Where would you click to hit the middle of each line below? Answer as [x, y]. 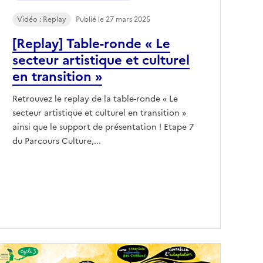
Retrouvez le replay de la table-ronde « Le [95, 99]
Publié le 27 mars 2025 [113, 19]
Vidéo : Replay [42, 19]
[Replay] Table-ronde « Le [91, 43]
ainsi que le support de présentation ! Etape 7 [103, 127]
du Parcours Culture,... [57, 141]
